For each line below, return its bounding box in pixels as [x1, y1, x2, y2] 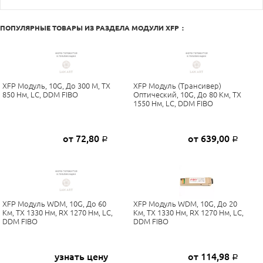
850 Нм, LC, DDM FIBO [2, 90, 78, 99]
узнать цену [54, 251, 108, 262]
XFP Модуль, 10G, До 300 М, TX [2, 81, 110, 90]
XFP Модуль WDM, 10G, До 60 [2, 199, 106, 208]
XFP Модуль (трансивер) [133, 81, 221, 90]
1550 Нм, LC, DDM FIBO [133, 99, 213, 107]
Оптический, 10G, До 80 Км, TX [133, 90, 241, 99]
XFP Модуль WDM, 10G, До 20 [133, 199, 237, 208]
